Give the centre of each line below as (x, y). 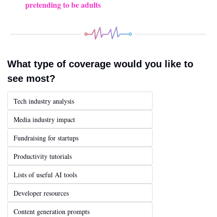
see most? (31, 79)
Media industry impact (44, 120)
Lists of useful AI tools (45, 175)
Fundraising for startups (46, 138)
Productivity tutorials (43, 156)
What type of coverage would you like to (100, 64)
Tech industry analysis (44, 101)
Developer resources (41, 193)
